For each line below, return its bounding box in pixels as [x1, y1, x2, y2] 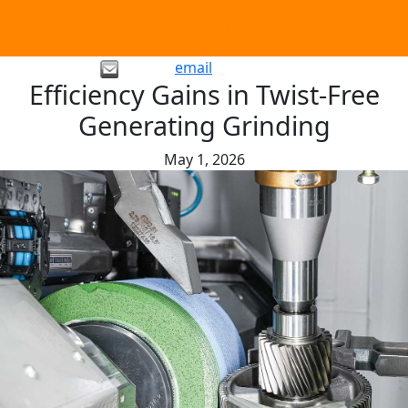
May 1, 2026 [163, 149, 245, 170]
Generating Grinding [77, 107, 331, 144]
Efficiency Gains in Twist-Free [28, 76, 380, 113]
